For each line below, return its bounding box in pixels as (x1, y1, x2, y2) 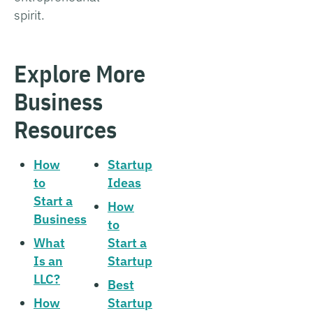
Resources (14, 113, 117, 145)
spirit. (14, 6, 45, 23)
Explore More (14, 57, 145, 89)
